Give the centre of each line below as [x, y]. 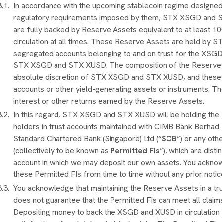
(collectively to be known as [62, 150]
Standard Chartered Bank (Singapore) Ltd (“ [88, 138]
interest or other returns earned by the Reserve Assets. [109, 101]
